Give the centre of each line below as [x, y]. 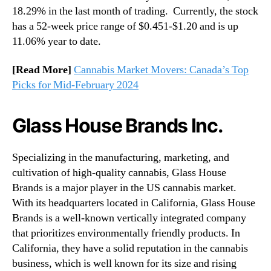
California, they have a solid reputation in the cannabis [130, 249]
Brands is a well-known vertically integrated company [129, 218]
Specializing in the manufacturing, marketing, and [121, 158]
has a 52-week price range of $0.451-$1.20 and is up [125, 26]
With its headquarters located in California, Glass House [134, 203]
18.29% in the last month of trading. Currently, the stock [135, 11]
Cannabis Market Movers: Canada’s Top [161, 70]
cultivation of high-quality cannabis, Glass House [119, 173]
